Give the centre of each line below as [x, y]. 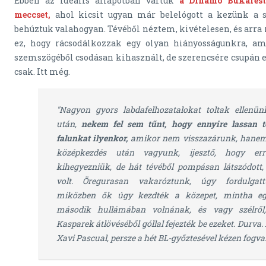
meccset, [35, 15]
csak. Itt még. [42, 72]
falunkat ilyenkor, [92, 138]
